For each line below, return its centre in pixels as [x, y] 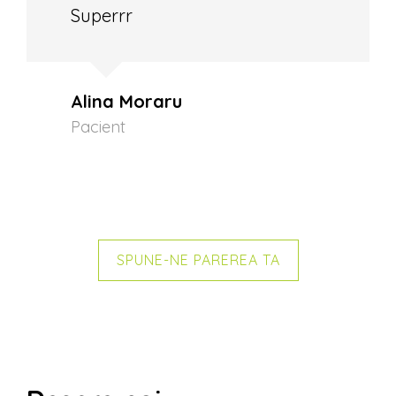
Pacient [98, 126]
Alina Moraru [126, 101]
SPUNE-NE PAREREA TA [198, 259]
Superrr [102, 15]
